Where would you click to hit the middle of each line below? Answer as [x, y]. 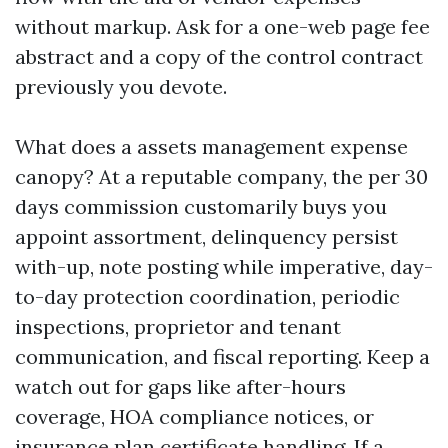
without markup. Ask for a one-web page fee [222, 26]
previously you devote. [121, 86]
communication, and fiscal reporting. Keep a [222, 356]
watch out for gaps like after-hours [180, 386]
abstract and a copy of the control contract [219, 56]
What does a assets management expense [211, 146]
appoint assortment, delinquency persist [206, 236]
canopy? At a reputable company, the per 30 [221, 176]
